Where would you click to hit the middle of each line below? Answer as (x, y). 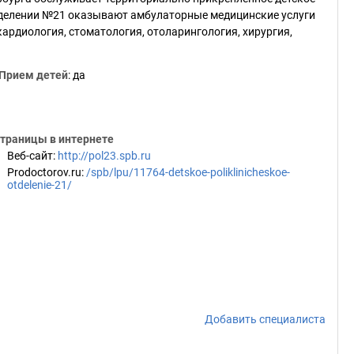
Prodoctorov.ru (44, 172)
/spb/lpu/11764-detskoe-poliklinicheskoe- (188, 172)
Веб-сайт (30, 156)
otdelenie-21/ (40, 185)
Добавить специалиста (265, 319)
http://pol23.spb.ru (104, 156)
